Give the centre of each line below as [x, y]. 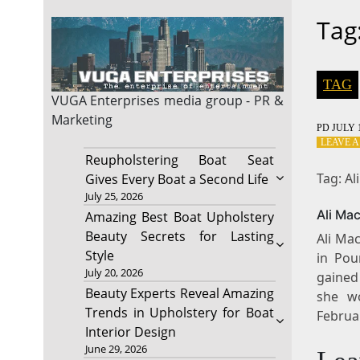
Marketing [82, 120]
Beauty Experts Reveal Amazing [179, 294]
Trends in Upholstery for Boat [179, 313]
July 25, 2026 [114, 196]
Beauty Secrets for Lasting [179, 237]
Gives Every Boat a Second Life [176, 180]
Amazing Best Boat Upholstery [179, 217]
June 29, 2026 [116, 349]
